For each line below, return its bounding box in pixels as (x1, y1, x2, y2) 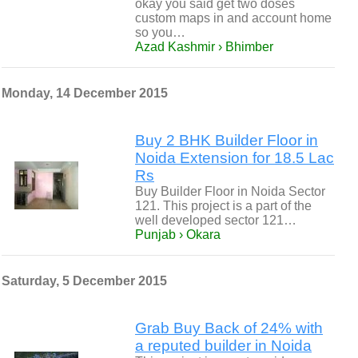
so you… (135, 26, 185, 39)
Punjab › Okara (135, 228, 221, 241)
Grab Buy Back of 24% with (135, 320, 323, 336)
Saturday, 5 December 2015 (2, 274, 167, 288)
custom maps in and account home (135, 11, 332, 25)
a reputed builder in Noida (135, 337, 312, 354)
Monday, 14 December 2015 (2, 86, 168, 100)
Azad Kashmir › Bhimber (135, 40, 273, 54)
